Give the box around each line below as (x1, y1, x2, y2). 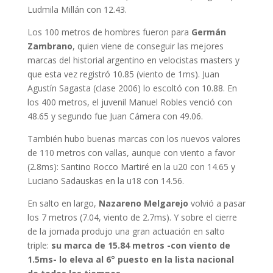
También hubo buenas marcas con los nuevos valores (27, 133, 241, 144)
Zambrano (27, 40, 73, 52)
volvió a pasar (188, 197, 246, 209)
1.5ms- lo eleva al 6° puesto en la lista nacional (27, 253, 234, 265)
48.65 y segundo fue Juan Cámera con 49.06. (27, 110, 203, 122)
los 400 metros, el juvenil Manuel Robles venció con (27, 96, 232, 108)
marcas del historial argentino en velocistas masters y (27, 54, 239, 66)
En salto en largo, (27, 197, 99, 209)
